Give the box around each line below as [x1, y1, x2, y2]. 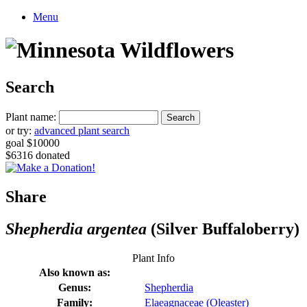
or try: [5, 124, 34, 136]
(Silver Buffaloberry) [147, 219, 299, 238]
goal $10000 [5, 136, 60, 149]
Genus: [58, 281, 91, 293]
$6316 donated [5, 149, 70, 161]
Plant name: [5, 110, 56, 123]
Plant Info [132, 251, 175, 264]
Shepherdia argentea [5, 219, 147, 238]
